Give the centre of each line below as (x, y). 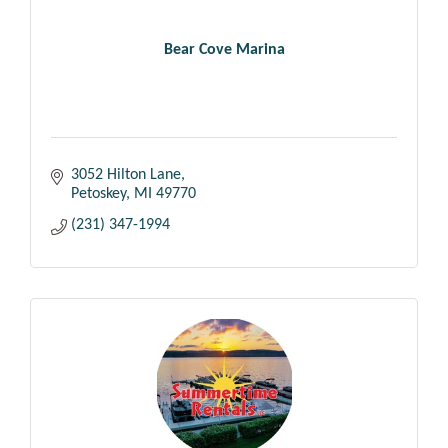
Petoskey (98, 194)
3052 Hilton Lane (126, 175)
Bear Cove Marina (224, 49)
